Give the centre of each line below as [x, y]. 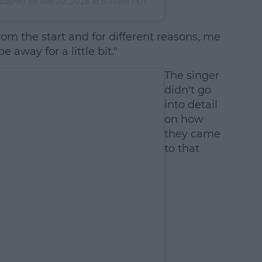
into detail [191, 105]
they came [192, 134]
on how [184, 120]
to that [182, 149]
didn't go [187, 90]
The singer [192, 76]
